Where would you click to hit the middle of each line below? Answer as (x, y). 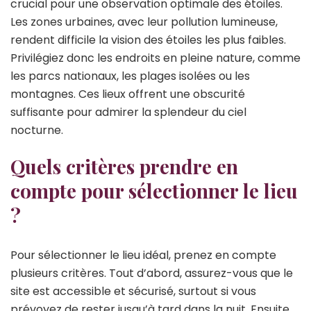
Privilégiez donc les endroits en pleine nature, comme (155, 58)
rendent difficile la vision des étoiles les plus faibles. (148, 40)
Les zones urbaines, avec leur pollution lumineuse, (144, 22)
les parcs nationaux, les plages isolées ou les (130, 76)
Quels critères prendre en (124, 167)
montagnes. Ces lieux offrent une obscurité (128, 94)
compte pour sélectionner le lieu (154, 191)
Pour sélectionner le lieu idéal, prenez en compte (143, 255)
